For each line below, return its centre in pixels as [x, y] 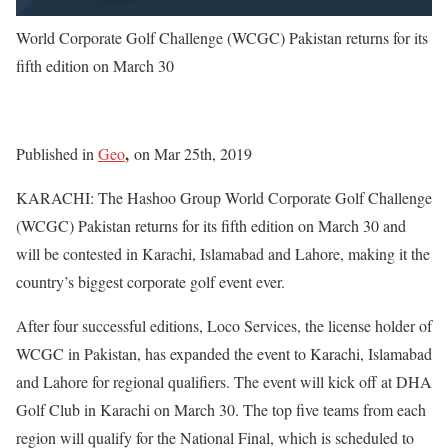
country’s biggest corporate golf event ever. [150, 281]
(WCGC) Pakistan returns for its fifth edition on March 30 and [211, 225]
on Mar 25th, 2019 [190, 153]
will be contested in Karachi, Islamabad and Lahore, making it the [223, 253]
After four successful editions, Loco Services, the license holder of [224, 325]
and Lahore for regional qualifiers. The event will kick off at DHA [224, 381]
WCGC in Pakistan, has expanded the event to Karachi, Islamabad [224, 353]
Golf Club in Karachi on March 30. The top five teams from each [221, 409]
